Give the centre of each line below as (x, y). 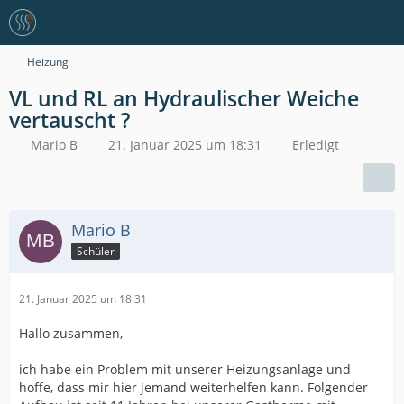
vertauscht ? (69, 120)
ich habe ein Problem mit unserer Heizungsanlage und (185, 369)
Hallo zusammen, (71, 333)
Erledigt (316, 145)
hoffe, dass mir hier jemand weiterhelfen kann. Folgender (193, 387)
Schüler (96, 251)
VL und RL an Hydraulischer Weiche (184, 98)
